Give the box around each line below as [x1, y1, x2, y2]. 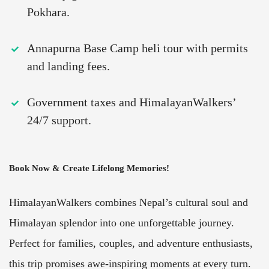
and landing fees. [27, 59, 110, 73]
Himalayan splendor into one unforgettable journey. [9, 217, 234, 229]
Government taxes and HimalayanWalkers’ [27, 95, 236, 109]
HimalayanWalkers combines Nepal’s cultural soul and [9, 196, 248, 209]
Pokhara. [27, 5, 70, 19]
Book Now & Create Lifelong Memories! [9, 163, 169, 174]
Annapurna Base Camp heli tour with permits [27, 41, 248, 55]
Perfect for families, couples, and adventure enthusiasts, [9, 237, 253, 250]
